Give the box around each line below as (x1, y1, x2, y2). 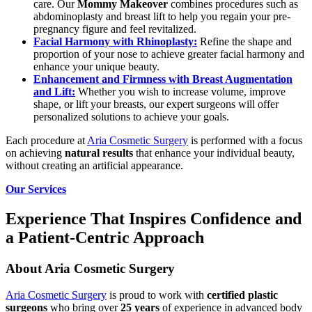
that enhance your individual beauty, (133, 146, 295, 159)
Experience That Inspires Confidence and (6, 209, 302, 228)
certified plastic (207, 289, 278, 302)
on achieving (6, 146, 65, 159)
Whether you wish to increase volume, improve (75, 85, 286, 97)
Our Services (6, 182, 66, 195)
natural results (65, 146, 133, 159)
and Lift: (33, 85, 75, 97)
